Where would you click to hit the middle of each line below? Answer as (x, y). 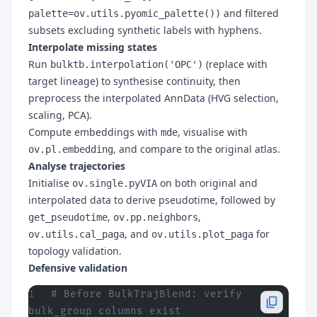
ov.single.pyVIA (115, 183)
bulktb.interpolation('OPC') (127, 64)
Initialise (50, 183)
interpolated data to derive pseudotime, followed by (152, 200)
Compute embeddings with (94, 132)
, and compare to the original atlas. (197, 149)
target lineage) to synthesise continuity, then (134, 81)
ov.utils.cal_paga (76, 234)
